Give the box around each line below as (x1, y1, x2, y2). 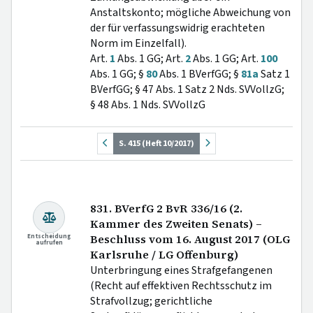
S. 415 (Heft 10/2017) (118, 137, 194, 150)
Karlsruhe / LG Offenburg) (90, 247, 238, 263)
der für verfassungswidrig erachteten (90, 20, 265, 36)
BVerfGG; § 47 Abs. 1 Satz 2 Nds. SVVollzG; (90, 81, 284, 97)
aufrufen (35, 238, 63, 248)
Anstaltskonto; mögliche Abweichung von (90, 4, 291, 20)
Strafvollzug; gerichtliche (90, 293, 212, 310)
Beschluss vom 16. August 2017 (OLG (90, 232, 290, 247)
